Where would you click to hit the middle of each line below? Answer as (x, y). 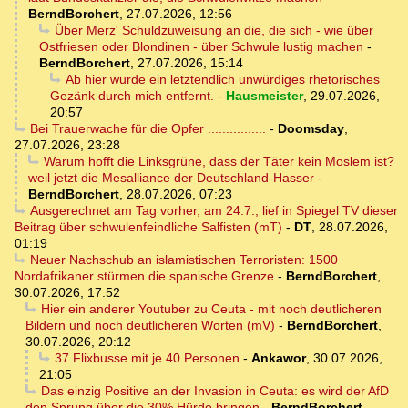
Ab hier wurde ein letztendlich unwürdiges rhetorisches (222, 80)
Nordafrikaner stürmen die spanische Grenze (144, 276)
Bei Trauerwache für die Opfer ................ (148, 129)
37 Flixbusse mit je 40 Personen (147, 358)
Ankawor (278, 358)
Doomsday (311, 129)
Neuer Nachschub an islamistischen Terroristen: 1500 (184, 260)
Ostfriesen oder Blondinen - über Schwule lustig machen (201, 47)
